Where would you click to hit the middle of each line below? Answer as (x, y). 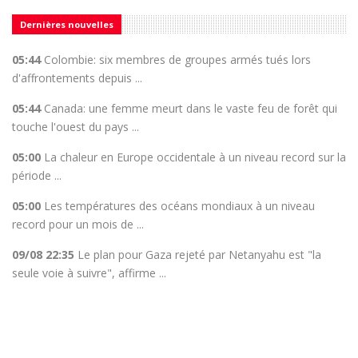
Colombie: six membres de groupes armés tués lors (177, 59)
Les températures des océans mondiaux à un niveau (179, 205)
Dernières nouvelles (67, 24)
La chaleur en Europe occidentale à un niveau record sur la (195, 157)
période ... (37, 175)
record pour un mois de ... (78, 224)
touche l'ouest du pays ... (76, 126)
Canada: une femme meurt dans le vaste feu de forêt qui (191, 108)
